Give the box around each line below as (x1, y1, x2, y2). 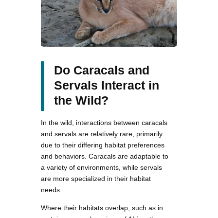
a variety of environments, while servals (41, 163, 162, 171)
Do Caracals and (54, 63, 149, 77)
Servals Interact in (54, 78, 159, 92)
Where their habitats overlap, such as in (41, 203, 163, 212)
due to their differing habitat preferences (41, 141, 164, 149)
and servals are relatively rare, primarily (41, 129, 163, 138)
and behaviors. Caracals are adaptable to (41, 152, 168, 160)
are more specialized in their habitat (41, 174, 151, 182)
